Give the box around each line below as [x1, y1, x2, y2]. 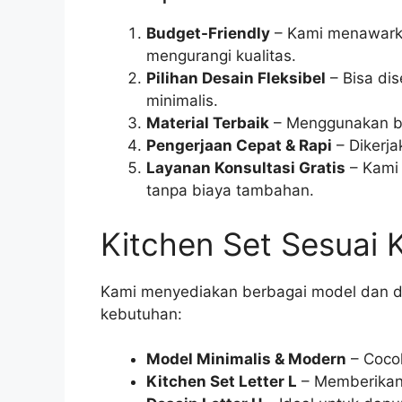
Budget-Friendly [146, 24, 270, 43]
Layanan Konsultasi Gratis [146, 159, 345, 178]
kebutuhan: [100, 304, 182, 323]
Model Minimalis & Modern [146, 350, 346, 369]
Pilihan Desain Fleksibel [146, 69, 326, 88]
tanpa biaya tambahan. [146, 181, 314, 200]
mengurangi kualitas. [146, 47, 296, 66]
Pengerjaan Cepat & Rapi [146, 136, 332, 155]
